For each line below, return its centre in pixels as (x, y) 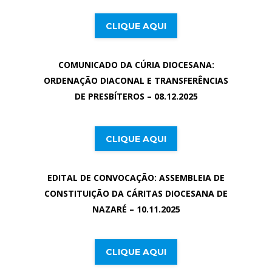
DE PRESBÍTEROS (110, 97)
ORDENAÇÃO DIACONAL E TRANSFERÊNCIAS (136, 81)
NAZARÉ (110, 209)
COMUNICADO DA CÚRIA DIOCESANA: (136, 65)
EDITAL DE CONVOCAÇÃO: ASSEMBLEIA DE (136, 178)
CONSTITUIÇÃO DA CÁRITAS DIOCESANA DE (136, 194)
